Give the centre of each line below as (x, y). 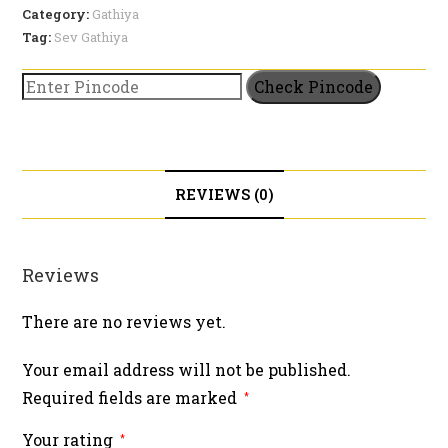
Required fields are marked (132, 397)
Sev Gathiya (91, 36)
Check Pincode (314, 86)
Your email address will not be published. (187, 369)
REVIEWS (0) (224, 194)
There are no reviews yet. (124, 321)
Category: (57, 13)
